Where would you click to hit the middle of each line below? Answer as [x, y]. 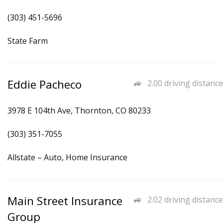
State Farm [28, 41]
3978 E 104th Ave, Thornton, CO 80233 [79, 111]
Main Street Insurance [65, 201]
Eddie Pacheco [45, 84]
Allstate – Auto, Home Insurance [67, 157]
